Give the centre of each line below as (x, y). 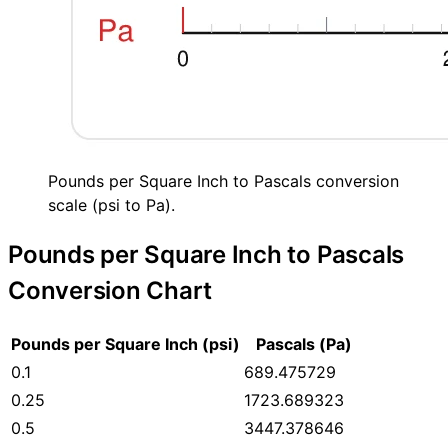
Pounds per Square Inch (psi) (125, 343)
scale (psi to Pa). (111, 205)
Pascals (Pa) (304, 343)
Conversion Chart (110, 291)
